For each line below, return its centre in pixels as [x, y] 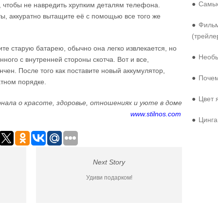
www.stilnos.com [156, 114]
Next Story [109, 162]
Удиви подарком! [109, 178]
